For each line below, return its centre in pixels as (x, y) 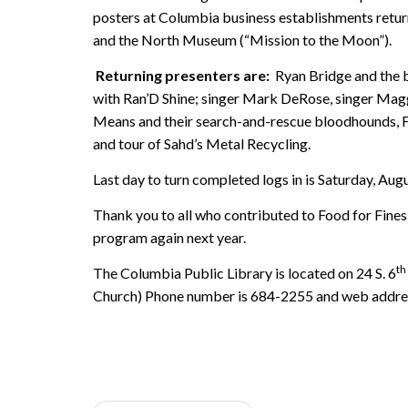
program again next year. (169, 237)
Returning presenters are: (185, 75)
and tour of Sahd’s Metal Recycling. (202, 143)
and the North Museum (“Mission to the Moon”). (242, 39)
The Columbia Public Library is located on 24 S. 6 (245, 272)
